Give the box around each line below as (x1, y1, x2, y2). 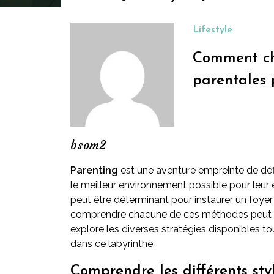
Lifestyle (193, 25, 232, 35)
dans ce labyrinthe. (70, 238, 155, 250)
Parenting (70, 165, 118, 176)
